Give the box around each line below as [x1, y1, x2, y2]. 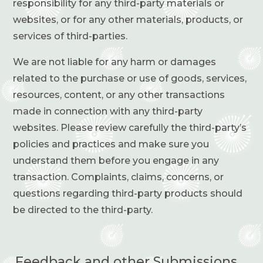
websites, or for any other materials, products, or [13, 14, 244, 25]
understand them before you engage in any [13, 154, 220, 166]
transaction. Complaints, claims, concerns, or [13, 171, 224, 183]
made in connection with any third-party [13, 105, 203, 117]
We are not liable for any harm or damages [13, 56, 217, 68]
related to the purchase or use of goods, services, [13, 72, 247, 84]
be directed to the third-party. [13, 204, 153, 215]
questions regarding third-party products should [13, 187, 243, 199]
